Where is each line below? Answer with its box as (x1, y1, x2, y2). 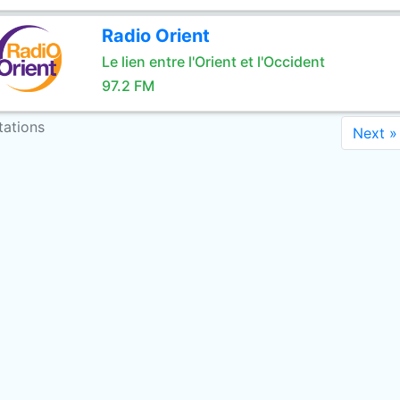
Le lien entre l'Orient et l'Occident (101, 53, 325, 71)
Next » (352, 124, 397, 142)
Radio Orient (101, 25, 210, 46)
